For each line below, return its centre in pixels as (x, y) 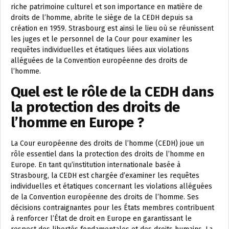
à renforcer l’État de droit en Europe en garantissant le (101, 219)
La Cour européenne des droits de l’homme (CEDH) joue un (107, 144)
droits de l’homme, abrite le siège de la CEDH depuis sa (102, 18)
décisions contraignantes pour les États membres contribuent (112, 208)
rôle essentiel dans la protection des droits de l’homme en (108, 154)
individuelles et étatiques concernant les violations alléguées (111, 187)
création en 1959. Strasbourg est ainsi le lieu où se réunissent (112, 29)
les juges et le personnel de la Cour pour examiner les (101, 39)
